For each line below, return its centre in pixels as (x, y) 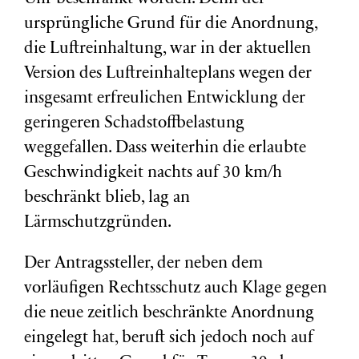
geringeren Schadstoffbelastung (134, 124)
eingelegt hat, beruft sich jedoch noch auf (169, 339)
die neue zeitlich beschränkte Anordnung (169, 314)
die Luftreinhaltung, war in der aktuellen (167, 49)
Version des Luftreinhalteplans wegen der (168, 74)
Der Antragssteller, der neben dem (143, 264)
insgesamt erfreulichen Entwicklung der (165, 99)
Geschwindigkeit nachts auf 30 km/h (153, 173)
